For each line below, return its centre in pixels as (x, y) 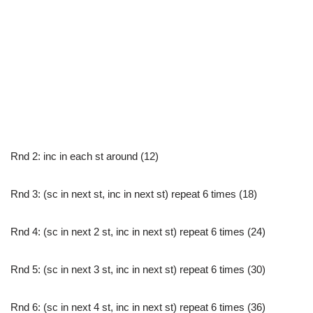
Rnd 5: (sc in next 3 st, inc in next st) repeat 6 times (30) (138, 270)
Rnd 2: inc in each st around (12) (85, 156)
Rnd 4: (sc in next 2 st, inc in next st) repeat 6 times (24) (138, 232)
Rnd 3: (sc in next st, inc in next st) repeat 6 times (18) (134, 194)
